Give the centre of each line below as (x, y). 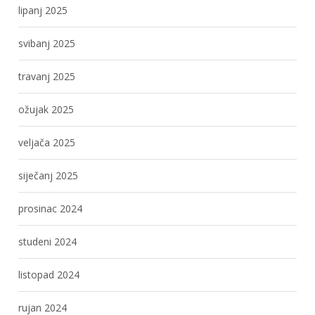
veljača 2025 (47, 142)
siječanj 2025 (49, 175)
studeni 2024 (48, 241)
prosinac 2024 (51, 208)
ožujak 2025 (46, 109)
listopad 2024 (49, 274)
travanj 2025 (47, 76)
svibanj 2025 (47, 43)
